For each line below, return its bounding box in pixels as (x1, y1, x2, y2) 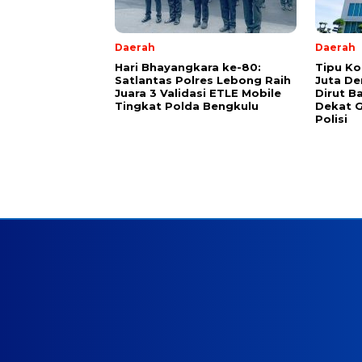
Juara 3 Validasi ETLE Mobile (115, 86, 281, 100)
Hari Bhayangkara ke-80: (115, 61, 261, 74)
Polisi (315, 112, 347, 126)
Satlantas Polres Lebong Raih (115, 74, 291, 87)
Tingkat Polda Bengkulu (115, 99, 259, 113)
